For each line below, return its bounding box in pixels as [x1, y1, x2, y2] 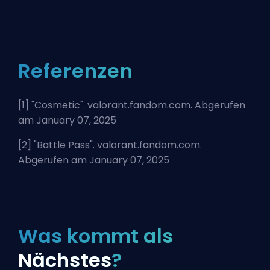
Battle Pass [37, 137, 90, 152]
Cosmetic [34, 98, 80, 112]
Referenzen [18, 57, 133, 84]
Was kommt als [18, 222, 174, 250]
